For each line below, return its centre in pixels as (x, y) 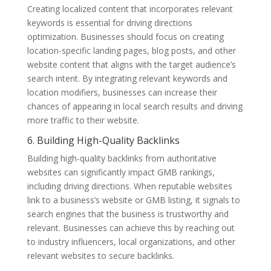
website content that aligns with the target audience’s (131, 64)
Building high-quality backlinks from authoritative (122, 158)
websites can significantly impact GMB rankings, (121, 172)
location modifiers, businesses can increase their (122, 92)
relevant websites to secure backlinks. (100, 255)
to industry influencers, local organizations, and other (131, 241)
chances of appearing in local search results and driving (135, 106)
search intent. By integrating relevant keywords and (127, 78)
